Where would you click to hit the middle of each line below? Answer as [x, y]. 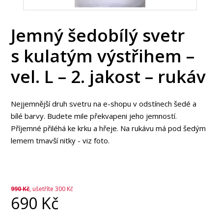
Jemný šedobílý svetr [98, 35]
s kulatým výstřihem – [103, 56]
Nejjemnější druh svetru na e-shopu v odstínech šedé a [104, 103]
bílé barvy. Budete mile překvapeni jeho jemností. [94, 116]
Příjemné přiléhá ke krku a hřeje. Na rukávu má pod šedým [109, 128]
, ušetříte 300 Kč [52, 189]
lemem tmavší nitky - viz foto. [60, 140]
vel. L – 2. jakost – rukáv [109, 77]
